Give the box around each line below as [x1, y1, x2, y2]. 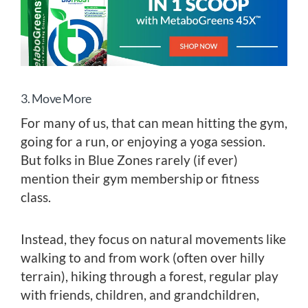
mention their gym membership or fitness [21, 170, 259, 187]
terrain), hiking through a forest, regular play [21, 268, 278, 285]
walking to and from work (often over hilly [21, 250, 265, 266]
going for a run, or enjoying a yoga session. [21, 133, 265, 150]
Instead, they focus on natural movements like [21, 231, 286, 247]
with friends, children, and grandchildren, [21, 287, 259, 303]
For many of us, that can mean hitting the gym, [21, 115, 287, 131]
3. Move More [21, 91, 91, 107]
